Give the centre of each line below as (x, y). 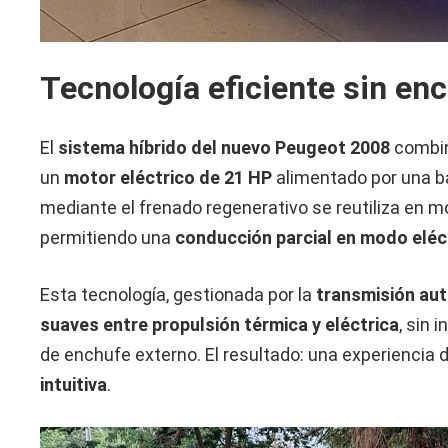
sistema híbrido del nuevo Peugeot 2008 (224, 148)
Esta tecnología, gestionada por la (178, 295)
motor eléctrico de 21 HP (168, 178)
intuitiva (74, 385)
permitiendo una (108, 238)
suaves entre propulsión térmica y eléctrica (220, 325)
